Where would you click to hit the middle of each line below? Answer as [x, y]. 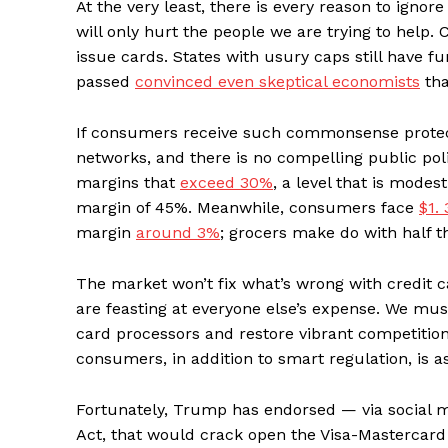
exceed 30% [226, 183]
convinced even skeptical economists [277, 82]
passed [105, 82]
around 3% [178, 233]
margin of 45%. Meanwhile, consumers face [247, 208]
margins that [128, 183]
